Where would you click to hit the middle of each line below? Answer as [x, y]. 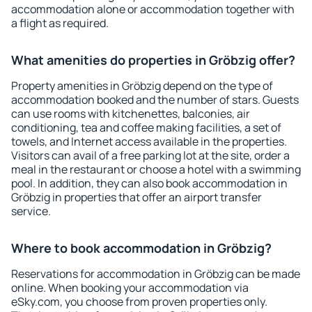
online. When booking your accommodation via [130, 288]
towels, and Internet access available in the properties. [149, 141]
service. [31, 211]
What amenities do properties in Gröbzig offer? [153, 60]
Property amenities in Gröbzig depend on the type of [142, 86]
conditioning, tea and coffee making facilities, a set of [146, 127]
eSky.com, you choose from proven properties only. [139, 302]
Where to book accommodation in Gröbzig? [141, 248]
